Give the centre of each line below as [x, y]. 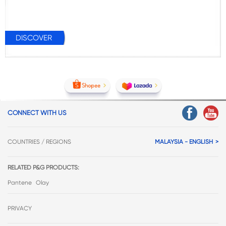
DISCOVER [34, 38]
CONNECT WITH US [37, 113]
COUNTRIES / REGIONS [39, 142]
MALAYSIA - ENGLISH [184, 142]
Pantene [20, 183]
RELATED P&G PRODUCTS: [43, 168]
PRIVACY [20, 209]
